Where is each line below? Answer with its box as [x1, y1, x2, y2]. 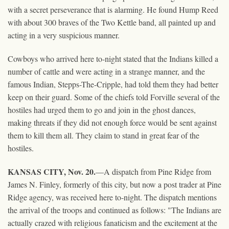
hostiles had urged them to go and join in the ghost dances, [8, 104, 196, 115]
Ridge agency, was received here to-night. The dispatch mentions [8, 191, 217, 202]
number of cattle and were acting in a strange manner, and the [8, 65, 205, 77]
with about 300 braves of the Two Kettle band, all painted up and [8, 16, 216, 28]
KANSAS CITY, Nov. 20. [8, 165, 96, 177]
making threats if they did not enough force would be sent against [8, 117, 217, 128]
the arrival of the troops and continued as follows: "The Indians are [8, 204, 221, 215]
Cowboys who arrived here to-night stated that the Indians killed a [8, 53, 218, 64]
